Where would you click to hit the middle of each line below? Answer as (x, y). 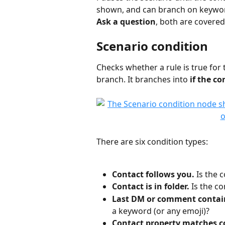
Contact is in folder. (151, 187)
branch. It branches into (143, 80)
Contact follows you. (153, 174)
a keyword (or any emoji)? (161, 211)
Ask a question (126, 21)
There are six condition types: (152, 141)
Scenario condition (152, 46)
